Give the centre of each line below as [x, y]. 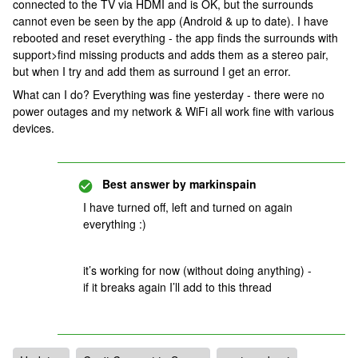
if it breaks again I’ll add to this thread [177, 287]
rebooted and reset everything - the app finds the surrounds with [175, 38]
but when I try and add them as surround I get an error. [152, 71]
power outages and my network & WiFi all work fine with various [173, 111]
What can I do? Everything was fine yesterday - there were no [169, 94]
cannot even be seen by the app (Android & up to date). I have [171, 21]
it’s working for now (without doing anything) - [197, 270]
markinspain [221, 184]
